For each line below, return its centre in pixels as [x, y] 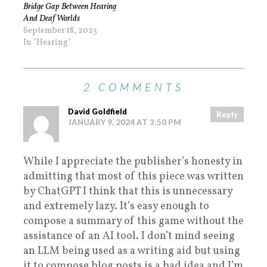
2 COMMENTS [133, 87]
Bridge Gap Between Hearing [70, 7]
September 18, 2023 [60, 31]
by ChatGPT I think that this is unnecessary [128, 192]
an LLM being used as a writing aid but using [132, 252]
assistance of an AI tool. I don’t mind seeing [129, 237]
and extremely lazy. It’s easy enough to [116, 207]
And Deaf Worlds [52, 19]
